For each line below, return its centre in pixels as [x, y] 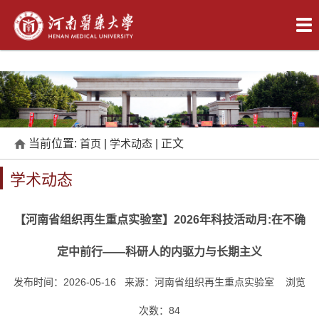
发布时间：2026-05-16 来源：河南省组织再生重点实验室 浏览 [159, 282]
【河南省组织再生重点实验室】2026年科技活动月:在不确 [159, 220]
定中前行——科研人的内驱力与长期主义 [159, 252]
